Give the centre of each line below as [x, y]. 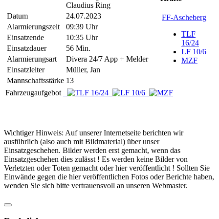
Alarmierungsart [32, 59]
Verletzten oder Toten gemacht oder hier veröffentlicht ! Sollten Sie [107, 168]
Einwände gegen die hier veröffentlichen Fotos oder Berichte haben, [109, 176]
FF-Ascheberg [184, 17]
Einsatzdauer [27, 48]
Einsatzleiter [26, 69]
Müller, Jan [83, 69]
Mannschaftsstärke [35, 80]
